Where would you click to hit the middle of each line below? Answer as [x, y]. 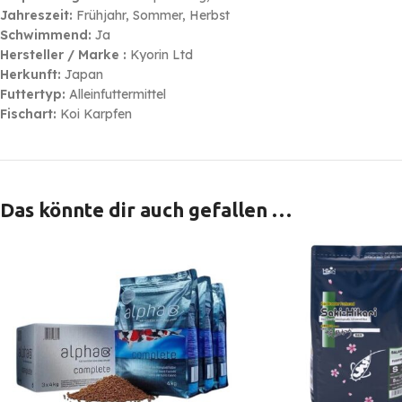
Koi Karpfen [94, 114]
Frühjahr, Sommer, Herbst [151, 16]
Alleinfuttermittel [116, 95]
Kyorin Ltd [160, 55]
